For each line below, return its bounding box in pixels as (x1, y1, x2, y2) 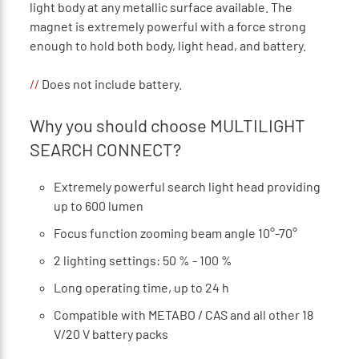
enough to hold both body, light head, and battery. (29, 37, 306, 53)
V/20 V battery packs (53, 325, 168, 341)
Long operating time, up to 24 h (53, 279, 229, 295)
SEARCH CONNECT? (29, 138, 181, 159)
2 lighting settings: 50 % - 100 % (53, 252, 232, 268)
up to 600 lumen (53, 197, 143, 213)
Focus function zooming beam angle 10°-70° (53, 224, 297, 240)
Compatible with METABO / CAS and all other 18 (53, 306, 313, 322)
